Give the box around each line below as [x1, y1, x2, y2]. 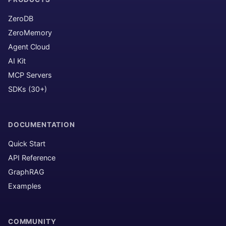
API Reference [8, 153, 55, 162]
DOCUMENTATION [8, 121, 75, 129]
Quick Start [8, 139, 45, 148]
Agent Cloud [8, 42, 50, 51]
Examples [8, 182, 41, 190]
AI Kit [8, 56, 26, 65]
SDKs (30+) [8, 85, 47, 93]
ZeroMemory [8, 28, 52, 37]
